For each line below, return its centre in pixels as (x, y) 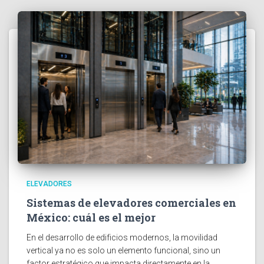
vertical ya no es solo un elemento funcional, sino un (123, 250)
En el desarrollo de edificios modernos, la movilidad (122, 237)
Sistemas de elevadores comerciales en (131, 202)
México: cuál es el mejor (91, 217)
